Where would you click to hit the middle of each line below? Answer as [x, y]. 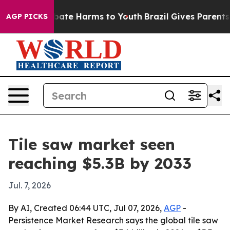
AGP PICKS [27, 16]
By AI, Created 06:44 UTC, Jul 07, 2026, [86, 208]
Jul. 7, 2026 [30, 185]
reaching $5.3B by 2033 [100, 163]
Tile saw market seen [92, 144]
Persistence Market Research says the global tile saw [113, 220]
